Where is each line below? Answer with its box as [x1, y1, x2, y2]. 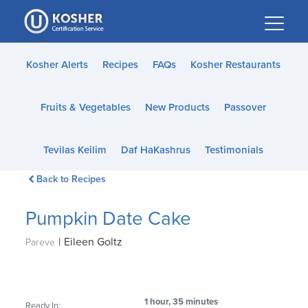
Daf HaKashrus [120, 144, 190, 156]
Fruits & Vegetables [40, 101, 131, 113]
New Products [144, 101, 210, 113]
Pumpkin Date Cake [25, 207, 192, 230]
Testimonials [204, 144, 263, 156]
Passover [223, 101, 266, 113]
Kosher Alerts [25, 58, 88, 71]
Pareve [25, 236, 56, 248]
